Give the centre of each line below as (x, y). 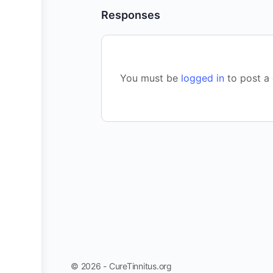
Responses (131, 15)
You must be (151, 78)
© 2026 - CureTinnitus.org (121, 266)
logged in (203, 78)
